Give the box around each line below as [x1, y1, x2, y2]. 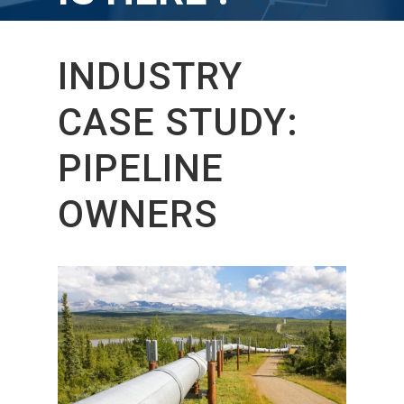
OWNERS [58, 192, 219, 237]
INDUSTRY [58, 54, 243, 99]
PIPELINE [58, 146, 225, 191]
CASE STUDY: [58, 100, 299, 145]
